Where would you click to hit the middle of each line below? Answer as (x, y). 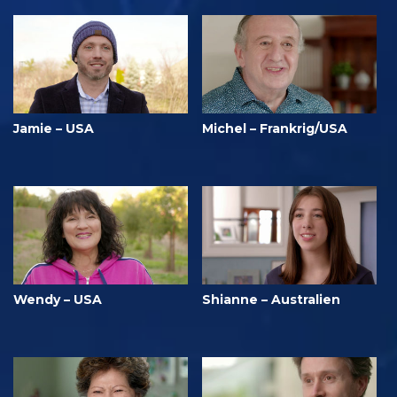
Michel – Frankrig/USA (275, 128)
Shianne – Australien (271, 299)
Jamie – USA (54, 128)
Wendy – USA (58, 299)
